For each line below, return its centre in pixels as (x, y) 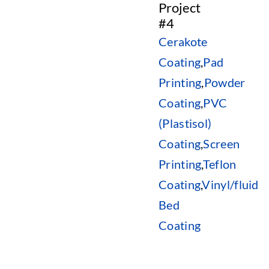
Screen (222, 144)
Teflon (219, 164)
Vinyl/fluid (230, 184)
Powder (225, 82)
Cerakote (183, 41)
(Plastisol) (185, 123)
